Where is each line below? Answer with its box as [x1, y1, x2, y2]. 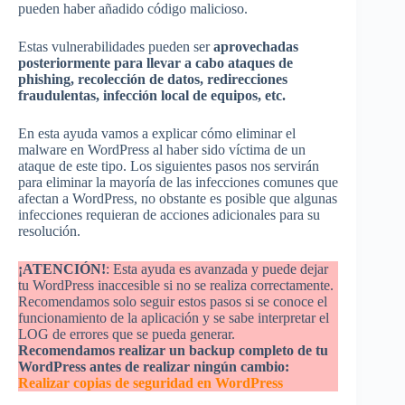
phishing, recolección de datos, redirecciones [18, 71, 287, 88]
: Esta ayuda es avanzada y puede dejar [106, 261, 328, 278]
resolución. [18, 223, 80, 240]
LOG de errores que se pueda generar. [18, 326, 235, 343]
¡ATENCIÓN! [18, 261, 106, 278]
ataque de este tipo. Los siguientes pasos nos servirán [18, 158, 319, 174]
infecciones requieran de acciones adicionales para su [18, 207, 320, 223]
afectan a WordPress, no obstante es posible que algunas [18, 191, 337, 207]
